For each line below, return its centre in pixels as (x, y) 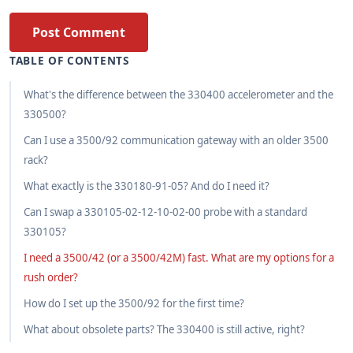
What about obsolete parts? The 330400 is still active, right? (164, 329)
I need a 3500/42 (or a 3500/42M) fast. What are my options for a (179, 258)
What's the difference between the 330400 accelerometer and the (178, 95)
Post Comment (79, 32)
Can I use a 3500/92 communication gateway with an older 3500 (176, 140)
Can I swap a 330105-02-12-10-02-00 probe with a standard (165, 212)
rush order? (51, 277)
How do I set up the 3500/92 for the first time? (134, 303)
